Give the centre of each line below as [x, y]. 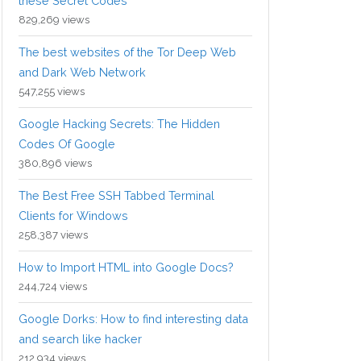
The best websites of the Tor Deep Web [127, 52]
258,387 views [53, 235]
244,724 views [53, 287]
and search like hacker [80, 339]
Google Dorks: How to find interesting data [133, 319]
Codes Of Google [67, 144]
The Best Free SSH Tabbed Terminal [116, 196]
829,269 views [54, 20]
